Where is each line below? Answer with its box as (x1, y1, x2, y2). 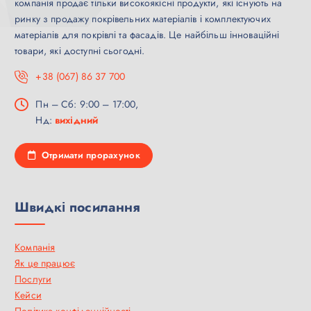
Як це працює (15, 256, 75, 271)
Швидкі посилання (15, 196, 141, 217)
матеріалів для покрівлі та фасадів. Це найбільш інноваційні (15, 27, 280, 42)
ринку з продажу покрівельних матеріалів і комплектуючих (15, 11, 271, 26)
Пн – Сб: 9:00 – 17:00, (35, 97, 139, 112)
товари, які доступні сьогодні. (15, 43, 145, 58)
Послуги (15, 272, 52, 287)
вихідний (55, 113, 99, 128)
